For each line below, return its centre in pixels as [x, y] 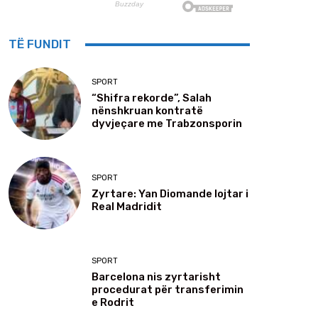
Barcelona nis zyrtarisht [156, 276]
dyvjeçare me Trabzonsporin [167, 123]
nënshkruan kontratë [147, 110]
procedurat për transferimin [168, 289]
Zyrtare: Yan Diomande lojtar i [170, 193]
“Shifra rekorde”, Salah [152, 98]
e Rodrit [113, 302]
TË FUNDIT [40, 44]
